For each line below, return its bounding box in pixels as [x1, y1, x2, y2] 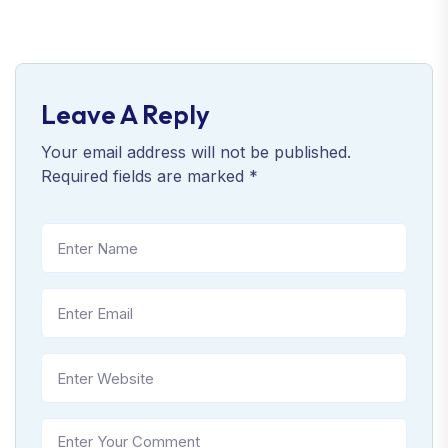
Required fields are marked [41, 166, 249, 187]
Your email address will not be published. [41, 142, 351, 163]
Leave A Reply [41, 98, 210, 132]
